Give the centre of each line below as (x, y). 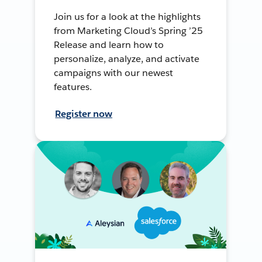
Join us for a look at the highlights (127, 16)
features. (73, 87)
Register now (84, 113)
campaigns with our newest (113, 73)
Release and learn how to (109, 44)
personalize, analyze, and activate (127, 58)
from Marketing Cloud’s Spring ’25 (128, 30)
